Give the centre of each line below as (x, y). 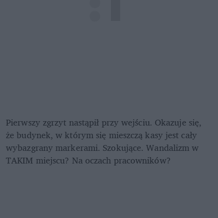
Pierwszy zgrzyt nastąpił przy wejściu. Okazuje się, (104, 122)
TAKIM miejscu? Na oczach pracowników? (88, 160)
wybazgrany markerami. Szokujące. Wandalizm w (102, 148)
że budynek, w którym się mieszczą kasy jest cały (101, 135)
